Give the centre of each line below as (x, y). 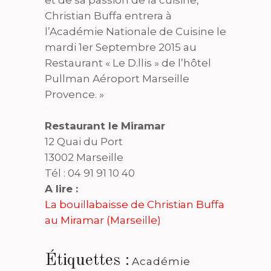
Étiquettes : (87, 261)
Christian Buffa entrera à (108, 16)
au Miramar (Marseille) (103, 220)
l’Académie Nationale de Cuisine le (135, 32)
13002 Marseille (84, 158)
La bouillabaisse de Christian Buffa (135, 205)
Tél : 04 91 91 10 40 (90, 173)
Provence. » (74, 95)
